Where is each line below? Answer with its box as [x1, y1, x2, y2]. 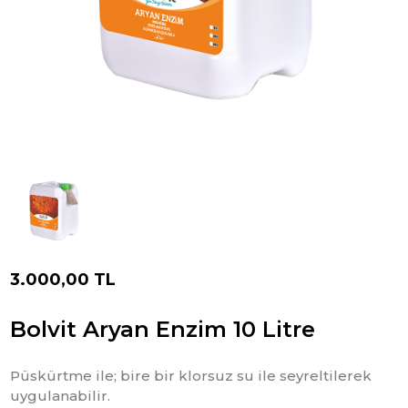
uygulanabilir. [10, 387, 111, 405]
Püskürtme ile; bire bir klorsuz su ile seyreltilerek [10, 367, 372, 385]
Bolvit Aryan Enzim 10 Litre [10, 315, 316, 342]
